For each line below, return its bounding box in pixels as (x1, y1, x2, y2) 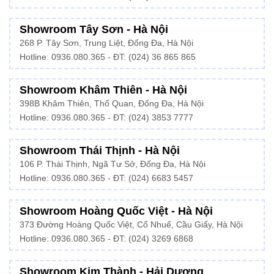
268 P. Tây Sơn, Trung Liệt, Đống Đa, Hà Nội (20, 38, 193, 48)
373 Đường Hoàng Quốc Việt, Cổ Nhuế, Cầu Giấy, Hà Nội (20, 220, 243, 229)
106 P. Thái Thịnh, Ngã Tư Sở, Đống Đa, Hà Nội (20, 159, 206, 169)
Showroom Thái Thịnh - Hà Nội (20, 144, 180, 157)
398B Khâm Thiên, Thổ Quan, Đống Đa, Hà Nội (20, 98, 204, 108)
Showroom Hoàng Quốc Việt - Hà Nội (20, 204, 213, 217)
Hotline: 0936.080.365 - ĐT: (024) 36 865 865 (20, 52, 196, 62)
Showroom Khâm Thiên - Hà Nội (20, 83, 187, 96)
